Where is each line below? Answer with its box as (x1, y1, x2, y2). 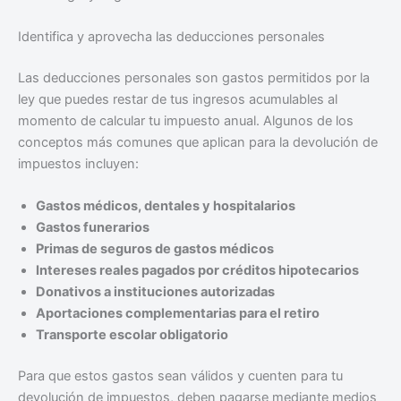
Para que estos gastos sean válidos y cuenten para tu (18, 368, 343, 385)
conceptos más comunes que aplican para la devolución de (18, 133, 378, 150)
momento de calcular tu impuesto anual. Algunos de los (18, 112, 354, 129)
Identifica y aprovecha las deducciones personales (18, 29, 325, 46)
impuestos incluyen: (18, 155, 139, 172)
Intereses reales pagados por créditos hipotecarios (36, 262, 359, 279)
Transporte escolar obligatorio (36, 327, 228, 344)
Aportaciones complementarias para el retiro (36, 305, 320, 322)
